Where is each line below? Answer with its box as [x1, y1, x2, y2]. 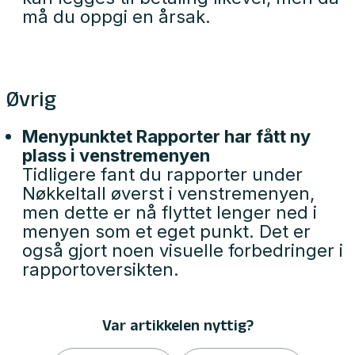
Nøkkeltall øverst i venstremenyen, [22, 183, 315, 204]
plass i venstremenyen [22, 145, 210, 166]
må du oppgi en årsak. [22, 6, 211, 27]
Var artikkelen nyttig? [101, 319, 254, 338]
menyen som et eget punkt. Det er [22, 221, 311, 242]
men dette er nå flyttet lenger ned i [22, 202, 317, 223]
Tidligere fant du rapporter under [22, 164, 303, 185]
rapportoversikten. [22, 259, 179, 280]
